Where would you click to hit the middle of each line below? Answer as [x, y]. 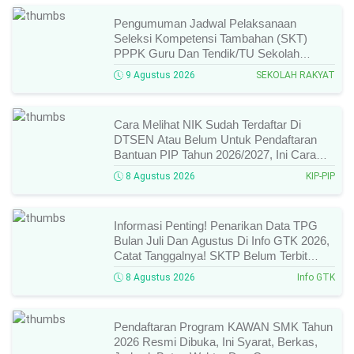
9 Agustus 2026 [159, 75]
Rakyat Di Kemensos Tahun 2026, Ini [209, 69]
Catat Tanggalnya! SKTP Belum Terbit [211, 256]
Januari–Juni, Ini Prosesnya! [187, 271]
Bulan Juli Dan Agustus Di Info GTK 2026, [222, 241]
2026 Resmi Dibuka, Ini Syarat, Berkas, [216, 342]
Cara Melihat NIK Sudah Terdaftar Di [207, 125]
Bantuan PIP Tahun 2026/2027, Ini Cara [215, 155]
